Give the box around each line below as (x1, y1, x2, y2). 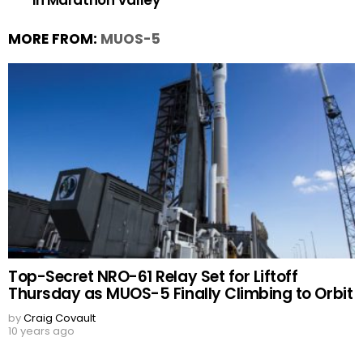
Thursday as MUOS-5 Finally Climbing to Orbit (8, 283, 353, 305)
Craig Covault (23, 310, 96, 327)
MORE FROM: (8, 29, 100, 49)
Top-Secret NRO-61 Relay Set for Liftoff (8, 266, 298, 288)
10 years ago (8, 323, 75, 340)
